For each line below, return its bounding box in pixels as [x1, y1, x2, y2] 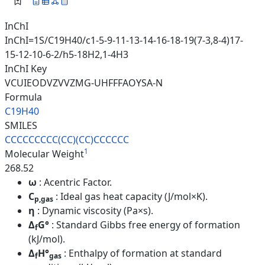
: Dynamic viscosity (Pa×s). [37, 203, 153, 217]
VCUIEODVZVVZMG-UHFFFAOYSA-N [5, 76, 163, 89]
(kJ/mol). [28, 232, 65, 245]
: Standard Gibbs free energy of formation [51, 218, 240, 231]
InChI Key [5, 62, 47, 75]
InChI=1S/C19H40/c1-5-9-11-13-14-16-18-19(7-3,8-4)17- [5, 33, 243, 47]
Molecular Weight [5, 147, 84, 160]
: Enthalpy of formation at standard [64, 246, 222, 260]
